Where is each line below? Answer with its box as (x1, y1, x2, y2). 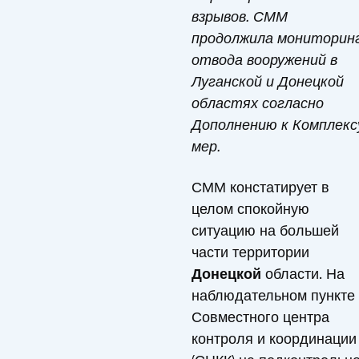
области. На (265, 264, 345, 283)
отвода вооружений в (192, 50, 337, 69)
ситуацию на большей (192, 221, 339, 240)
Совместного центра (192, 308, 329, 326)
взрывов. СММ (192, 7, 288, 26)
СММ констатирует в (192, 178, 329, 196)
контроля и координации (192, 329, 357, 348)
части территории (192, 243, 309, 261)
